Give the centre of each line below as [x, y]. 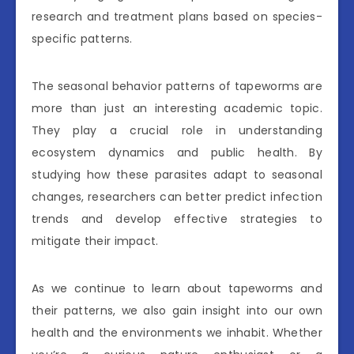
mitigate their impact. [95, 241]
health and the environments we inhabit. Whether [177, 332]
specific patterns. [82, 38]
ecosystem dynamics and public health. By [177, 152]
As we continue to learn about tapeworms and [177, 288]
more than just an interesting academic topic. [177, 108]
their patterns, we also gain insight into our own [177, 310]
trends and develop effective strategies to [177, 218]
